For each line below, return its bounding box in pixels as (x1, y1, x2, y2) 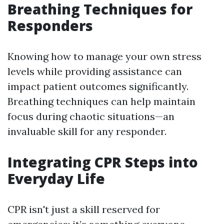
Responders (7, 16, 93, 35)
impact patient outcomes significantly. (7, 80, 188, 92)
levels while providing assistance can (7, 65, 182, 77)
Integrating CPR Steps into (7, 152, 198, 171)
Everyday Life (7, 169, 105, 188)
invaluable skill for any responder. (7, 125, 166, 137)
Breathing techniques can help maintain (7, 95, 195, 107)
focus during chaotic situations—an (7, 110, 174, 122)
